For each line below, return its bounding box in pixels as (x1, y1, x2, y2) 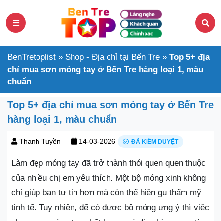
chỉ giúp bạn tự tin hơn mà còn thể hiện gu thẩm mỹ (11, 187, 201, 197)
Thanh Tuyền (19, 137, 61, 145)
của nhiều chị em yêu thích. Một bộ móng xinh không (11, 173, 206, 183)
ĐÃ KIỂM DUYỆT (131, 138, 178, 145)
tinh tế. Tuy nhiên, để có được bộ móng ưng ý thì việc (11, 202, 209, 212)
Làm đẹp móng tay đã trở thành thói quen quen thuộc (11, 158, 206, 168)
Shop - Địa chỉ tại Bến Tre (65, 52, 160, 62)
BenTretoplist (7, 52, 56, 62)
